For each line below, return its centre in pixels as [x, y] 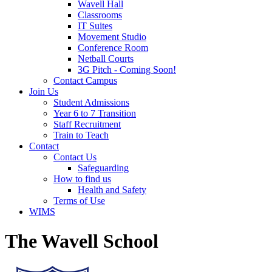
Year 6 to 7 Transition [95, 113]
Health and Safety [112, 190]
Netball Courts [106, 59]
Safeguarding [103, 168]
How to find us [82, 179]
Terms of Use [79, 201]
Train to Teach [81, 135]
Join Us [44, 91]
